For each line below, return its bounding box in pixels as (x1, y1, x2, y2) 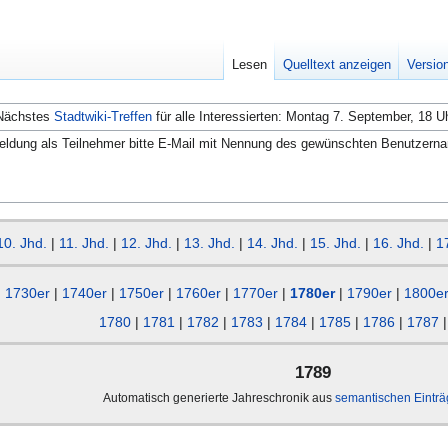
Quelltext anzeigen (283, 57, 392, 73)
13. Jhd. (184, 234, 235, 251)
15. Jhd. (310, 234, 361, 251)
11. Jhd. (59, 234, 109, 251)
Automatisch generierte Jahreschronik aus (103, 390, 335, 404)
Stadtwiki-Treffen (54, 108, 152, 124)
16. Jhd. (373, 234, 424, 251)
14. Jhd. (247, 234, 298, 251)
